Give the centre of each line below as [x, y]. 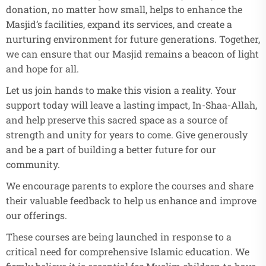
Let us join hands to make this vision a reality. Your [121, 90]
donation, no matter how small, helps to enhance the [124, 9]
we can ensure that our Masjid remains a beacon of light [132, 54]
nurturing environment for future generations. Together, [133, 39]
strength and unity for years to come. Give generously [127, 135]
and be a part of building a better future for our [111, 150]
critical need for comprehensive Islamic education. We [128, 252]
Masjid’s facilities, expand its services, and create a [119, 24]
